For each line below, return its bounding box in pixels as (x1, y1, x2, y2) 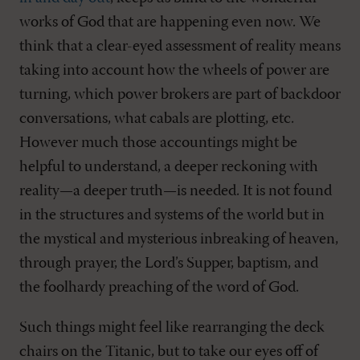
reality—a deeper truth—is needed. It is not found (19, 183, 332, 200)
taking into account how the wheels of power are (19, 63, 329, 80)
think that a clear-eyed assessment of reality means (19, 39, 341, 55)
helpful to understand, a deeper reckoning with (19, 159, 318, 176)
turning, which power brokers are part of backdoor (19, 87, 341, 104)
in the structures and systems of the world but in (19, 207, 325, 224)
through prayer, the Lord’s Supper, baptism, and (19, 256, 318, 272)
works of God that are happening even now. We (19, 14, 321, 31)
